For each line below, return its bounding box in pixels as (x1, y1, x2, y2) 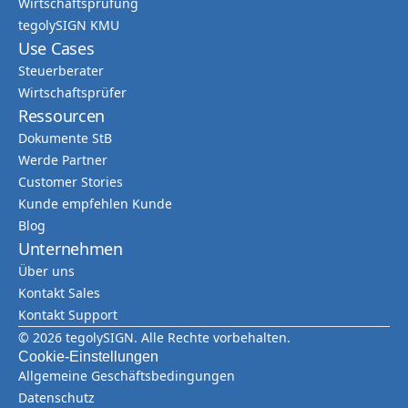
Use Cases (18, 37, 95, 59)
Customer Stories (18, 173, 123, 190)
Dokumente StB (18, 129, 112, 147)
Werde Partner (18, 151, 107, 168)
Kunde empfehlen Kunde (18, 195, 172, 212)
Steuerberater (18, 62, 104, 79)
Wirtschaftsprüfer (18, 84, 127, 101)
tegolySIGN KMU (18, 16, 119, 34)
